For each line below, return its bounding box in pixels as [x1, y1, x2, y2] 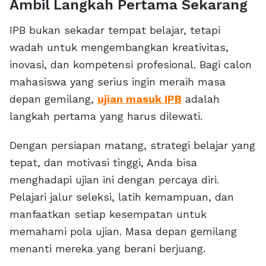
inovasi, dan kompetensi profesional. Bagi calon [9, 58, 252, 71]
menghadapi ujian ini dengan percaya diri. [9, 173, 219, 186]
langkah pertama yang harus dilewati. [9, 110, 202, 123]
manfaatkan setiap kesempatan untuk [9, 208, 207, 221]
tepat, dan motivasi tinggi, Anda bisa [9, 156, 197, 169]
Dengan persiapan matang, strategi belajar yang [9, 139, 255, 152]
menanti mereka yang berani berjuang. [9, 242, 205, 255]
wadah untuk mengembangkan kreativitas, [9, 41, 229, 54]
